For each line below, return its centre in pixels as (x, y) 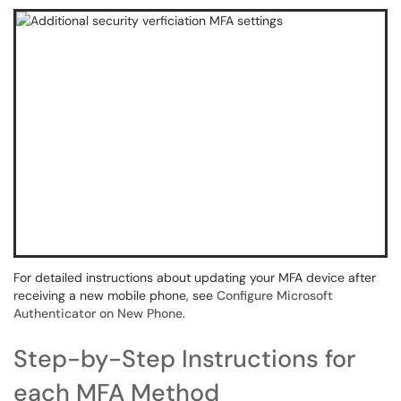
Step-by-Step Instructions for (184, 358)
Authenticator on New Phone (98, 313)
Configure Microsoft (275, 295)
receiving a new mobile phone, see (115, 295)
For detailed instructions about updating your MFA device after (195, 277)
